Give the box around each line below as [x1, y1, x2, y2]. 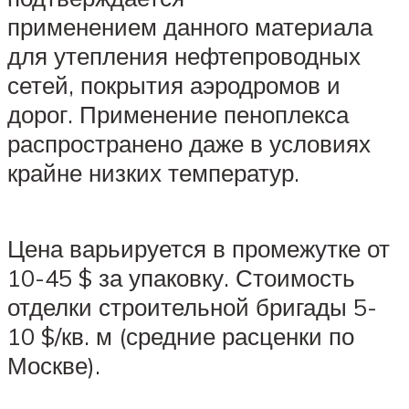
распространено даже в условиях [7, 129, 371, 159]
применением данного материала [7, 12, 372, 42]
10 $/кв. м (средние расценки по [7, 321, 354, 351]
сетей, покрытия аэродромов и [7, 70, 341, 100]
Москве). [7, 351, 100, 381]
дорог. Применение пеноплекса [7, 100, 349, 130]
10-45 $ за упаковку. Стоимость [7, 263, 355, 293]
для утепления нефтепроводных [7, 41, 361, 71]
